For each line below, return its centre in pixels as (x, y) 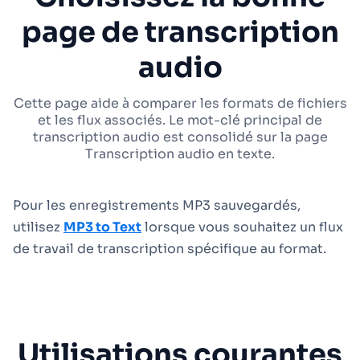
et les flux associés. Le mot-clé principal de (180, 120)
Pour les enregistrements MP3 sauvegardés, (157, 205)
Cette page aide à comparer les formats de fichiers (180, 103)
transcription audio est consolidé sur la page (180, 137)
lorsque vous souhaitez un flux (242, 227)
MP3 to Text (102, 227)
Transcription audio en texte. (180, 154)
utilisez (38, 227)
